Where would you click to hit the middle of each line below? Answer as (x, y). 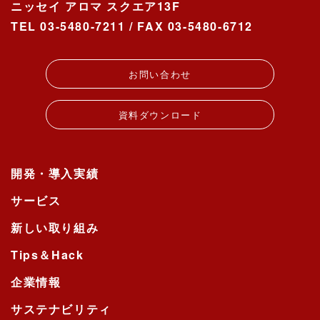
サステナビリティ (61, 309)
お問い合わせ (160, 74)
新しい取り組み (55, 227)
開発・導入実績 (55, 173)
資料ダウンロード (160, 114)
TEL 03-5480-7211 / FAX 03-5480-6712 (132, 26)
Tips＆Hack (47, 254)
